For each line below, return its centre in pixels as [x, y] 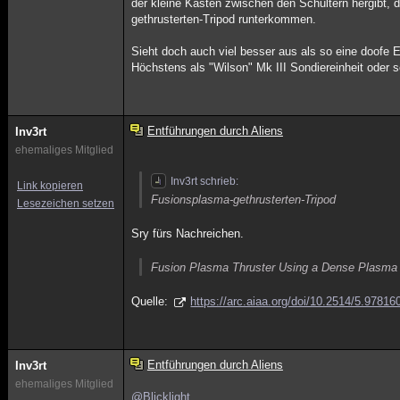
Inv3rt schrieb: [205, 181]
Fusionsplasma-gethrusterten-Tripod [244, 200]
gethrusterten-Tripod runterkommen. [224, 19]
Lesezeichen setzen [66, 204]
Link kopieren [50, 186]
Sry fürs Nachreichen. [188, 233]
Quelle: [152, 301]
